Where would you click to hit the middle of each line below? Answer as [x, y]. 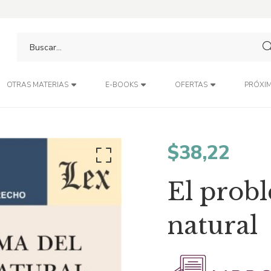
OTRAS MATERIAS [37, 85]
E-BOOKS [121, 85]
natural [213, 226]
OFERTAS [191, 85]
